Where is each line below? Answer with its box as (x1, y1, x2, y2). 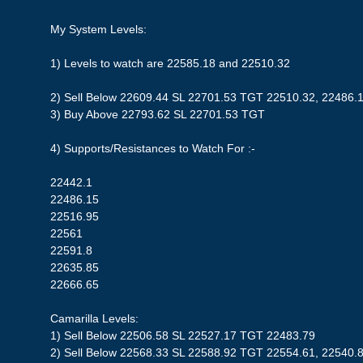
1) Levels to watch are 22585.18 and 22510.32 (50, 56, 291, 70)
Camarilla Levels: (50, 311, 139, 325)
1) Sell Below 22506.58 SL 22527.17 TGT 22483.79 (50, 328, 316, 342)
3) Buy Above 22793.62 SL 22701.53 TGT (50, 107, 266, 121)
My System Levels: (50, 22, 147, 36)
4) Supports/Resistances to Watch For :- (50, 141, 256, 155)
